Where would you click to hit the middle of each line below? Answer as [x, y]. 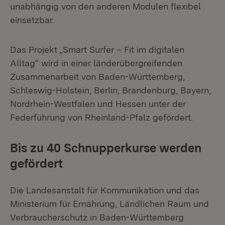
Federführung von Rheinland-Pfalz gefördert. [101, 117]
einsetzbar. [33, 20]
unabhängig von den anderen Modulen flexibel [105, 6]
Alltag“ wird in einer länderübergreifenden [96, 63]
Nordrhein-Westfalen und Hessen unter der [98, 104]
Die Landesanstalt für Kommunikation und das [105, 190]
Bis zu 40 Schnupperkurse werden [106, 148]
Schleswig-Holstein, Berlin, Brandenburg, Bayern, [110, 90]
